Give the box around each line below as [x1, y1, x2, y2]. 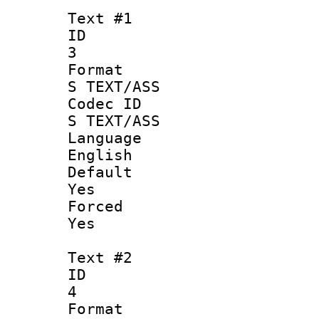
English [68, 146, 132, 164]
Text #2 [68, 249, 132, 266]
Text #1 [68, 9, 132, 27]
